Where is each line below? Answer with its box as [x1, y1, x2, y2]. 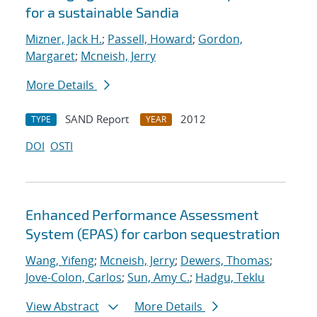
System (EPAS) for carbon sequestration [25, 225, 280, 243]
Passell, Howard [108, 31, 192, 47]
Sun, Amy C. [127, 270, 190, 286]
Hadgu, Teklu [195, 270, 265, 286]
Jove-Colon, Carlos [25, 270, 122, 286]
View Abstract [26, 299, 99, 315]
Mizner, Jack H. [25, 31, 102, 47]
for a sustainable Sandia [25, 4, 179, 21]
